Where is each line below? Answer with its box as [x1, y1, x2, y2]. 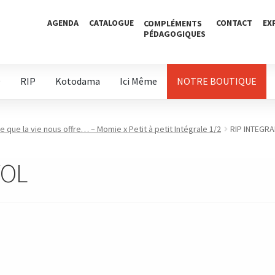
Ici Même [120, 75, 158, 87]
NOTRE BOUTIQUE [177, 75, 257, 87]
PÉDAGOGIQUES [144, 28, 206, 39]
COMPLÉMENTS [144, 18, 203, 29]
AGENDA [47, 17, 79, 28]
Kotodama [55, 75, 101, 87]
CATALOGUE [88, 17, 134, 28]
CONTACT [216, 17, 253, 28]
